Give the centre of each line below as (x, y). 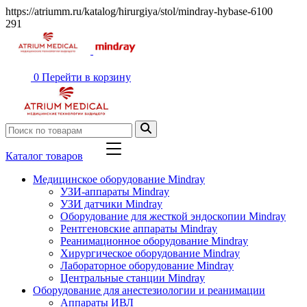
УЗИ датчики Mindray (111, 204)
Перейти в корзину (86, 77)
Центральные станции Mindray (133, 278)
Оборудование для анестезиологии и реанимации (149, 290)
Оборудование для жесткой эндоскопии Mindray (173, 216)
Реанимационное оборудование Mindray (154, 241)
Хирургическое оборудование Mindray (150, 253)
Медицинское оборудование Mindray (119, 179)
